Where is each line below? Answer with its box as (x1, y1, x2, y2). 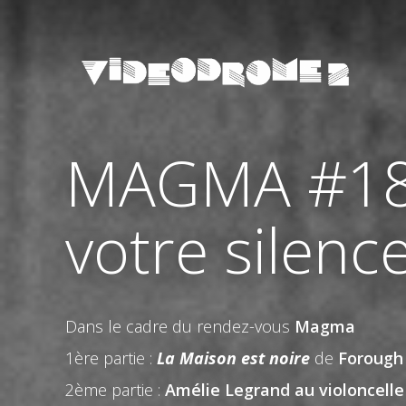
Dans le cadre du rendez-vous (65, 315, 295, 337)
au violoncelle (295, 379, 404, 401)
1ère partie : (65, 347, 157, 369)
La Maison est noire (157, 347, 314, 369)
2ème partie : (65, 379, 165, 401)
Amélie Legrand (165, 379, 290, 401)
